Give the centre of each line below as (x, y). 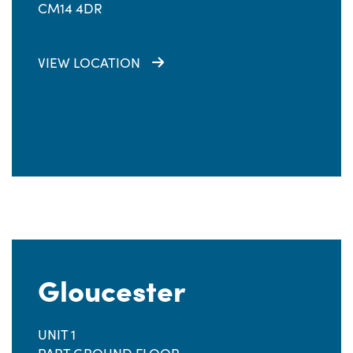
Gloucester (111, 289)
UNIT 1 (57, 334)
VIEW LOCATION (89, 62)
